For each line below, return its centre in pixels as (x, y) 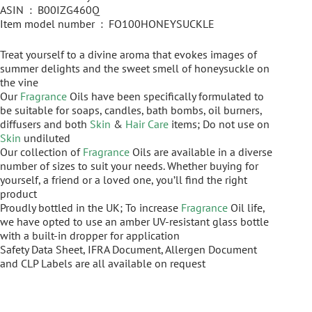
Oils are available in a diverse (201, 151)
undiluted (46, 138)
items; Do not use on (219, 124)
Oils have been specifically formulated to (165, 96)
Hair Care (147, 124)
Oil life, (246, 207)
